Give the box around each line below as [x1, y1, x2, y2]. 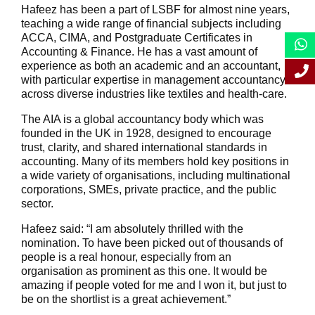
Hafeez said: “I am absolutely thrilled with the [21, 222, 243, 235]
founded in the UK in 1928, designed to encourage [21, 127, 271, 139]
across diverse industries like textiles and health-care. [21, 87, 287, 100]
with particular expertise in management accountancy [21, 73, 285, 86]
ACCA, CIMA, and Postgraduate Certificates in [21, 31, 252, 44]
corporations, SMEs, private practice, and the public [21, 183, 276, 195]
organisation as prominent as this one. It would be [21, 264, 267, 277]
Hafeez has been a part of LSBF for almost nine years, [21, 3, 290, 15]
